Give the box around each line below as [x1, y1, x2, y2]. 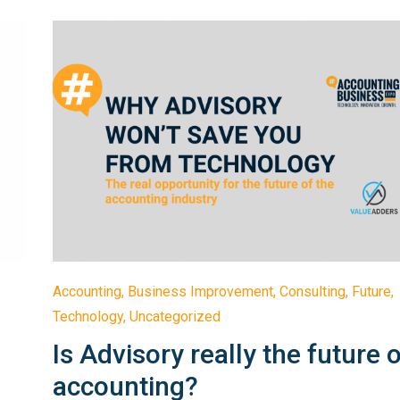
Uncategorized [129, 307, 221, 325]
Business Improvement [128, 282, 274, 300]
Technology [53, 307, 124, 325]
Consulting [279, 282, 346, 300]
